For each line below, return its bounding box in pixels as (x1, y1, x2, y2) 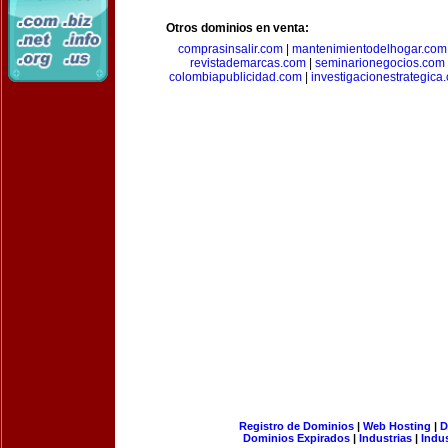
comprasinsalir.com (178, 42, 283, 56)
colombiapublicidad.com (169, 70, 302, 84)
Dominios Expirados (243, 432, 350, 444)
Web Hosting (362, 420, 431, 432)
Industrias (359, 432, 412, 444)
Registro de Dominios (238, 420, 354, 432)
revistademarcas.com (190, 56, 306, 70)
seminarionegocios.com (315, 56, 445, 70)
